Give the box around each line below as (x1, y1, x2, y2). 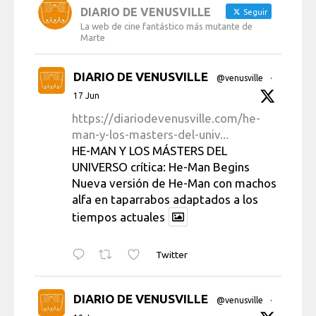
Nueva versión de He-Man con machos (72, 176, 276, 190)
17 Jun (73, 91, 99, 101)
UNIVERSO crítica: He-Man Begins (72, 160, 250, 174)
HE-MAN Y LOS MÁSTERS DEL (72, 144, 227, 158)
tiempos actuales (72, 210, 165, 224)
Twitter (156, 249, 188, 261)
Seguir (241, 8, 267, 17)
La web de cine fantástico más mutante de (80, 21, 253, 32)
